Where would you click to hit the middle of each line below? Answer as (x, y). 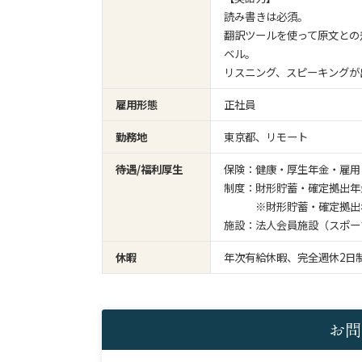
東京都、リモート (266, 136)
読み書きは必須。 (266, 17)
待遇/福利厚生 (149, 168)
